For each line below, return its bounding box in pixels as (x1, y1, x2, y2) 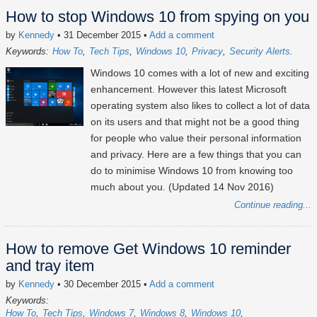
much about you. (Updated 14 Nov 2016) (91, 181, 274, 193)
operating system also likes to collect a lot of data (91, 100, 310, 112)
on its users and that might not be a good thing (91, 116, 299, 128)
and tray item (6, 257, 94, 275)
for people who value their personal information (91, 132, 301, 144)
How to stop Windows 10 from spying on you (6, 8, 309, 26)
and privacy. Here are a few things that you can (91, 149, 301, 161)
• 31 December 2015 (54, 30, 144, 41)
